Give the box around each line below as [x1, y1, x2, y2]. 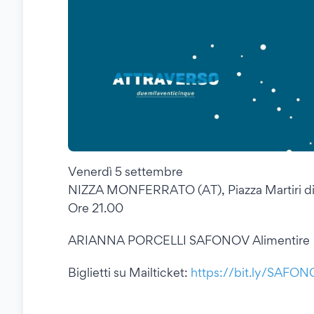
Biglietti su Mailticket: [68, 265, 191, 280]
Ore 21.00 [68, 200, 123, 216]
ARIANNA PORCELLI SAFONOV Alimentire [68, 233, 310, 248]
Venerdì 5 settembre [68, 164, 183, 179]
